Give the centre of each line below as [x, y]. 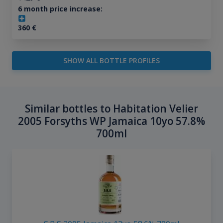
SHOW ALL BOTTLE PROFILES [111, 61]
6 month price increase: [60, 9]
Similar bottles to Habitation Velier [111, 109]
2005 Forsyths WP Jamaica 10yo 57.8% [111, 121]
